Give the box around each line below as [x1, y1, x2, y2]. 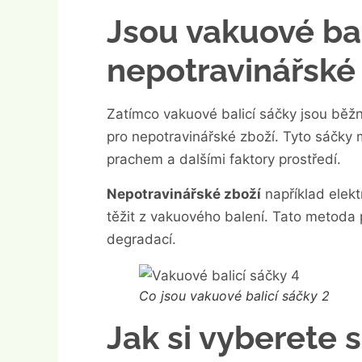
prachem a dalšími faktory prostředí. [107, 151, 341, 168]
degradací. [107, 230, 176, 247]
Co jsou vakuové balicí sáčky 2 [139, 287, 330, 304]
